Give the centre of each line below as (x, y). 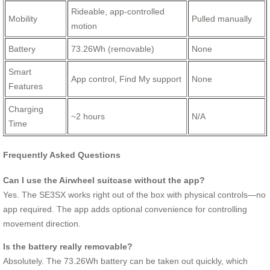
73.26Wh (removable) (113, 49)
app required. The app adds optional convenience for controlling (125, 209)
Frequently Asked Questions (62, 155)
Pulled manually (222, 18)
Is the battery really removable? (68, 247)
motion (84, 26)
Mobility (23, 18)
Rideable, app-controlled (118, 11)
